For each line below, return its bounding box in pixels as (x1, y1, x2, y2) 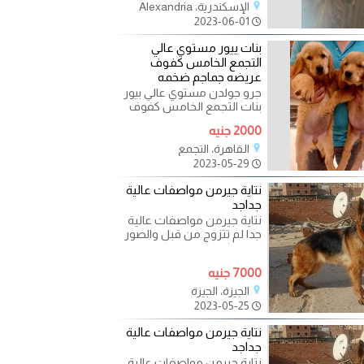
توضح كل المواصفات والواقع (120, 241, 262, 254)
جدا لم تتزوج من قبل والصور (124, 227, 262, 240)
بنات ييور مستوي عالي (151, 41, 262, 54)
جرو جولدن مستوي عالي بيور (123, 86, 262, 99)
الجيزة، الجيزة (191, 284, 253, 297)
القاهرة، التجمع (178, 141, 253, 155)
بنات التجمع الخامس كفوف (129, 100, 262, 113)
